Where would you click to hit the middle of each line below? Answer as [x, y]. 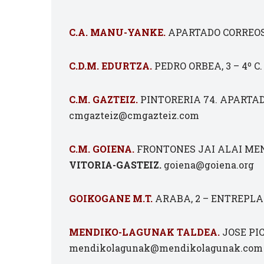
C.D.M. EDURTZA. [110, 66]
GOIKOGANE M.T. [111, 198]
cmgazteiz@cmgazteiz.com [134, 115]
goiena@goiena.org [208, 165]
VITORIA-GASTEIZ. [115, 165]
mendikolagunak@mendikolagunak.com [166, 248]
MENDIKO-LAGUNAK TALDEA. [144, 232]
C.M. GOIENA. [102, 149]
